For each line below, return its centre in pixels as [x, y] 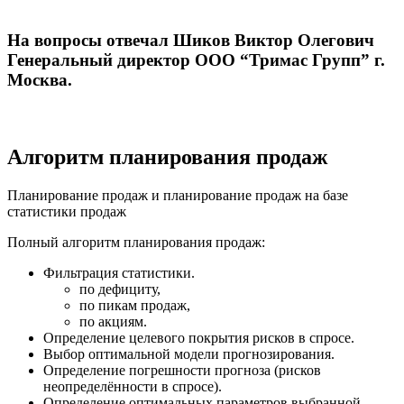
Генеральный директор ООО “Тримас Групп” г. [196, 60]
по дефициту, [120, 289]
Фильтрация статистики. [119, 272]
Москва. [40, 80]
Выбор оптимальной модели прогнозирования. [189, 353]
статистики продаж [67, 211]
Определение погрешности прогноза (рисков [182, 370]
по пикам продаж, [135, 305]
